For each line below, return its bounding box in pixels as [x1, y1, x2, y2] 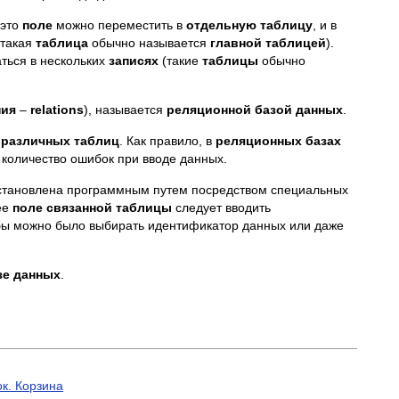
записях [109, 53, 159, 68]
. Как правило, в [119, 134, 216, 148]
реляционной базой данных [167, 102, 343, 117]
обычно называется [88, 36, 210, 50]
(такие [159, 53, 202, 68]
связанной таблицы [46, 200, 172, 215]
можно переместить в [53, 18, 186, 32]
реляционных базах [216, 134, 341, 148]
